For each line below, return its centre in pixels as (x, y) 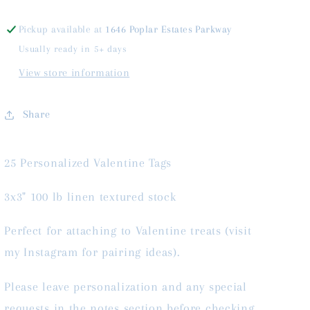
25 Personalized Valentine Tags (88, 162)
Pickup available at (62, 29)
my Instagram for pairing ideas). (92, 252)
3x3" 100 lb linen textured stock (90, 197)
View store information (74, 72)
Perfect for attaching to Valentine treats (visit (128, 231)
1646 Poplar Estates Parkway (168, 29)
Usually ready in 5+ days (73, 49)
